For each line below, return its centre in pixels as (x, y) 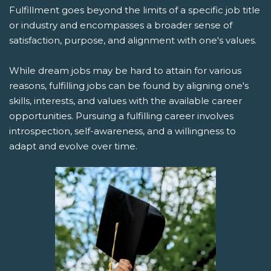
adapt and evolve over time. (73, 146)
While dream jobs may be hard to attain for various (125, 70)
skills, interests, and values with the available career (126, 100)
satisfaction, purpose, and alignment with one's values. (133, 40)
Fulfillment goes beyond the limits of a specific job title (135, 10)
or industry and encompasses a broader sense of (121, 25)
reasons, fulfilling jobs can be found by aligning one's (129, 85)
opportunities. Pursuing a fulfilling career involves (121, 116)
